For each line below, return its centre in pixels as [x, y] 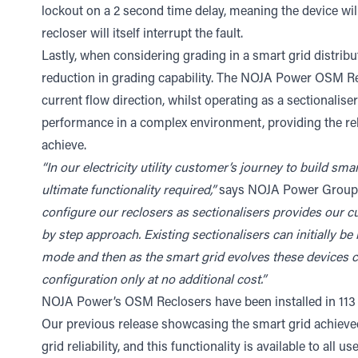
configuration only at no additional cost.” [154, 280]
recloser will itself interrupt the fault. [142, 34]
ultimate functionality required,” [130, 191]
